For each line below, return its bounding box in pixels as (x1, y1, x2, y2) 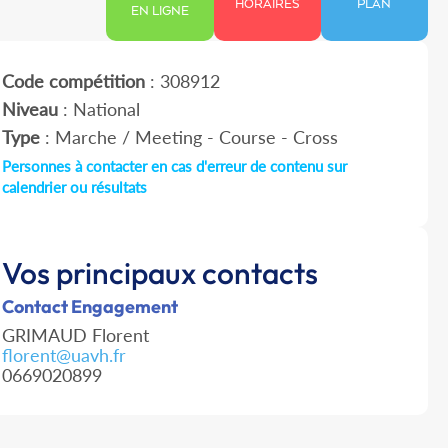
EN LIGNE (131, 4, 190, 20)
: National (57, 98, 140, 121)
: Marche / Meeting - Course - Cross (39, 126, 338, 149)
